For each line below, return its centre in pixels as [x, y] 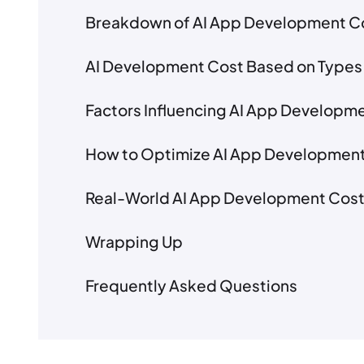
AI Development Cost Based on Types [224, 66]
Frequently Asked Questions [191, 286]
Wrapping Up [134, 242]
